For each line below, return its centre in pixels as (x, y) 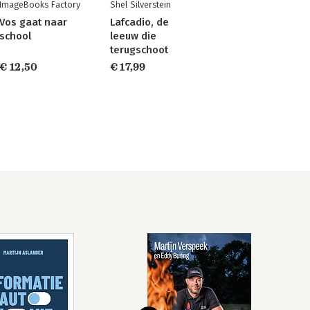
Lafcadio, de (139, 22)
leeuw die (133, 36)
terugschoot (139, 49)
